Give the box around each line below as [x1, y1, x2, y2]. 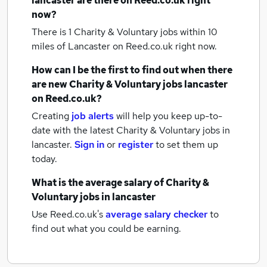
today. [32, 153, 57, 165]
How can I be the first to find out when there [32, 64, 232, 76]
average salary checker [105, 208, 207, 221]
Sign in [74, 138, 104, 151]
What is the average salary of [32, 176, 166, 189]
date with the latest [32, 124, 114, 136]
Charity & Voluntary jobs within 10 [74, 26, 218, 38]
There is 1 [32, 26, 74, 38]
